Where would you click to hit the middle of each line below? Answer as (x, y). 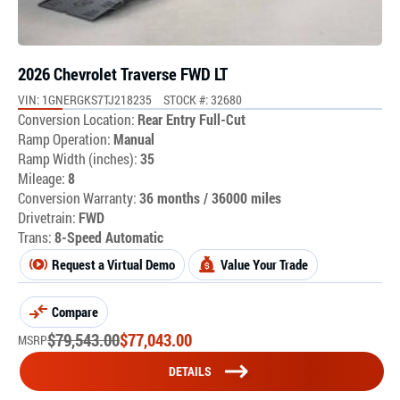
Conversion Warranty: (77, 197)
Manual (134, 138)
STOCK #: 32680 (203, 99)
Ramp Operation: (64, 138)
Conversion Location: (76, 119)
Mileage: (43, 178)
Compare (75, 311)
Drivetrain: (47, 217)
